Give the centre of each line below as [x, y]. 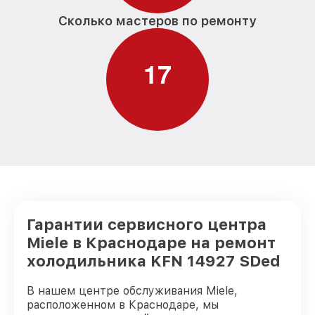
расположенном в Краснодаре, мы [123, 305]
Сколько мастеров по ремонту [157, 21]
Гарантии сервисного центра [147, 224]
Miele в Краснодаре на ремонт [151, 243]
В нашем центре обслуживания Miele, [132, 291]
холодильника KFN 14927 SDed [154, 261]
